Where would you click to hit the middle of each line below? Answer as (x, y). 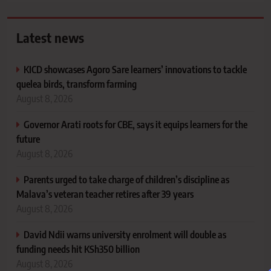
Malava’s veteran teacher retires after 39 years (105, 194)
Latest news (50, 37)
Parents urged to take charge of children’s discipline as (126, 179)
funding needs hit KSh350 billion (78, 249)
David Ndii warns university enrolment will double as (125, 234)
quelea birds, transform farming (77, 83)
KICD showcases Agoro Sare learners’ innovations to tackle (135, 69)
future (28, 139)
